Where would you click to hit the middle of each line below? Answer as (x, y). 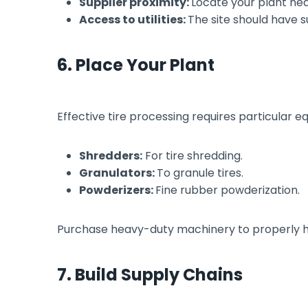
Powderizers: (117, 190)
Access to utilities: (133, 19)
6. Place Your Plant (136, 65)
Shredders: (111, 155)
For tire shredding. (192, 155)
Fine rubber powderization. (228, 190)
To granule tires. (200, 173)
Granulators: (118, 173)
